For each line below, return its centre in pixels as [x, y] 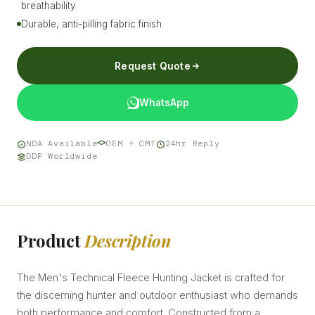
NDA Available [62, 144]
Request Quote [153, 66]
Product [51, 241]
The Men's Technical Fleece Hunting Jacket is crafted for [151, 278]
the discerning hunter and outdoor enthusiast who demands [157, 295]
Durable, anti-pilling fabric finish [91, 24]
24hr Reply [192, 144]
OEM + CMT [131, 144]
